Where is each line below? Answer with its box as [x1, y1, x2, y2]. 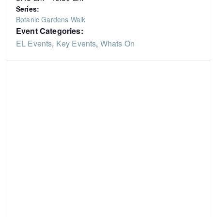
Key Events [56, 37, 96, 49]
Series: [16, 3, 40, 14]
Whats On [100, 37, 135, 49]
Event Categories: [16, 25, 83, 36]
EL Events [16, 37, 52, 49]
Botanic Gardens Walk [16, 14, 86, 24]
